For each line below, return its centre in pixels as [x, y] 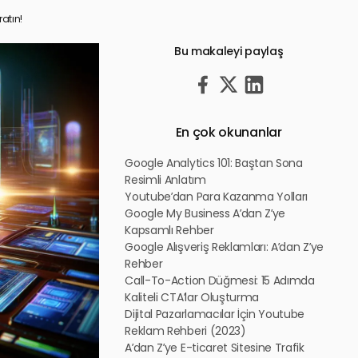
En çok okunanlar [229, 132]
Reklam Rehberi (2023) [185, 331]
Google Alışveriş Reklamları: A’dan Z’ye [224, 247]
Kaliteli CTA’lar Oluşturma [192, 297]
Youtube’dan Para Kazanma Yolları [217, 197]
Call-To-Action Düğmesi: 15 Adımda [220, 280]
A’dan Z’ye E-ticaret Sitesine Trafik [215, 348]
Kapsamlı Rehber [169, 230]
